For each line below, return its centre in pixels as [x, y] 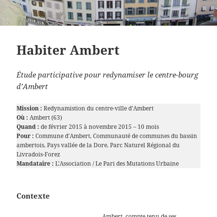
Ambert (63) [45, 117]
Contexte [33, 195]
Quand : [28, 126]
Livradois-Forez [39, 154]
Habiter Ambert [68, 50]
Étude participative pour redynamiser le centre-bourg [108, 74]
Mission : [30, 108]
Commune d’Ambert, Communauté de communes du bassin [116, 136]
